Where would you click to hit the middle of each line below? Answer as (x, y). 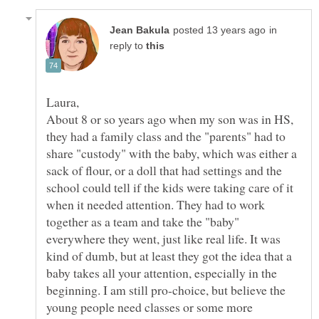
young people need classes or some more (150, 307)
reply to (128, 46)
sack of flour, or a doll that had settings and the (164, 171)
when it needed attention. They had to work (156, 205)
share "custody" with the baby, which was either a (172, 153)
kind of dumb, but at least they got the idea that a (169, 256)
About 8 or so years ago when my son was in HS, (170, 119)
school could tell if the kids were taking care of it (170, 188)
